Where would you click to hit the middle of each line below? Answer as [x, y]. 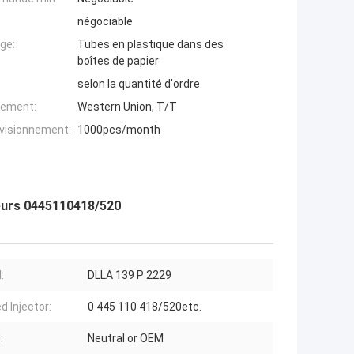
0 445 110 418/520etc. [145, 307]
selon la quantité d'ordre [139, 84]
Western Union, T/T [127, 107]
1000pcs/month [119, 130]
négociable [105, 22]
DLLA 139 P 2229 [130, 275]
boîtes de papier [118, 61]
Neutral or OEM [126, 339]
